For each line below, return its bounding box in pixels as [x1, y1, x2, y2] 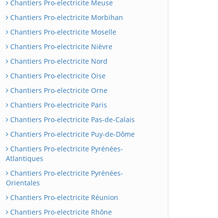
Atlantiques [6, 154, 43, 163]
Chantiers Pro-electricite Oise [8, 71, 106, 80]
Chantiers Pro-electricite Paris [8, 100, 107, 109]
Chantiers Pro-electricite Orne [8, 86, 108, 95]
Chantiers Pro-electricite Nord [8, 56, 108, 66]
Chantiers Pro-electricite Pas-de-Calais [8, 115, 135, 124]
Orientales [6, 178, 40, 187]
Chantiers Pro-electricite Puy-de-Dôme [8, 129, 135, 139]
